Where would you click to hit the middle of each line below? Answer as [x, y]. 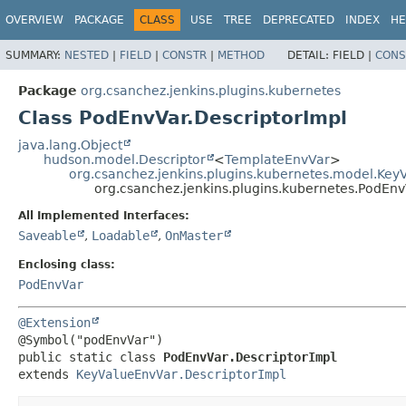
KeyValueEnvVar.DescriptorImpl [181, 374]
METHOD [241, 55]
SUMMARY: [35, 55]
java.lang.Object [70, 145]
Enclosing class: [67, 264]
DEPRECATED [299, 20]
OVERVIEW [34, 20]
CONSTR [184, 55]
